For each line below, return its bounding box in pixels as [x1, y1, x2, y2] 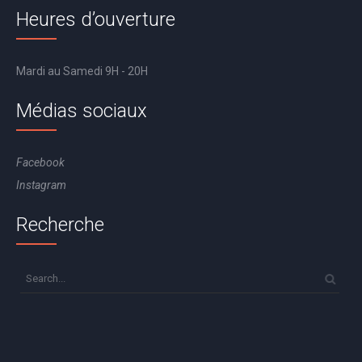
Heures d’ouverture [16, 8, 176, 32]
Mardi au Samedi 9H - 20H [16, 65, 149, 78]
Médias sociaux [16, 99, 148, 123]
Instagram [16, 179, 67, 192]
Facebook [16, 156, 65, 170]
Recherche [16, 213, 105, 237]
